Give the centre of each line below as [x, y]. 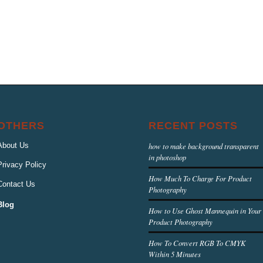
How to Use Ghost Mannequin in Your [205, 210]
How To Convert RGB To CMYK [198, 242]
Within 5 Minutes [175, 254]
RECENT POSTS [193, 125]
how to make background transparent [204, 146]
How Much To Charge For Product [200, 178]
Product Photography [181, 221]
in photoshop [168, 157]
